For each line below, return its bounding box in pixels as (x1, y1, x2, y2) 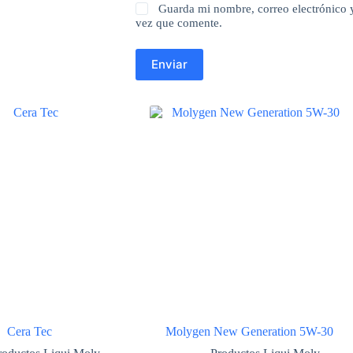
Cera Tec (6, 325, 52, 339)
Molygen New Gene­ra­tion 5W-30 (165, 325, 333, 339)
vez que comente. (135, 16, 222, 29)
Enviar (150, 57, 188, 72)
